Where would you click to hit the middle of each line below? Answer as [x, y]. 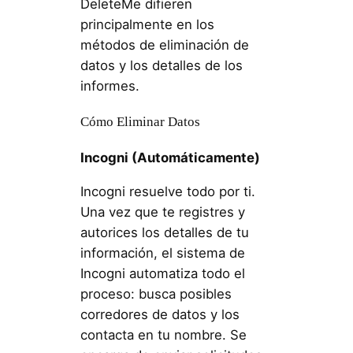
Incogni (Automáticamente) [170, 158]
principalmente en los [147, 25]
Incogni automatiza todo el [162, 273]
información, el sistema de [162, 253]
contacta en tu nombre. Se [163, 334]
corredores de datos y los [160, 314]
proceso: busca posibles [156, 294]
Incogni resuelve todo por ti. [167, 191]
